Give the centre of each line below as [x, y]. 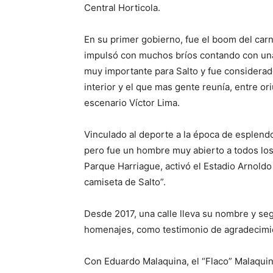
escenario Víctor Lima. [132, 103]
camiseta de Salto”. [125, 182]
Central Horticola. [122, 8]
